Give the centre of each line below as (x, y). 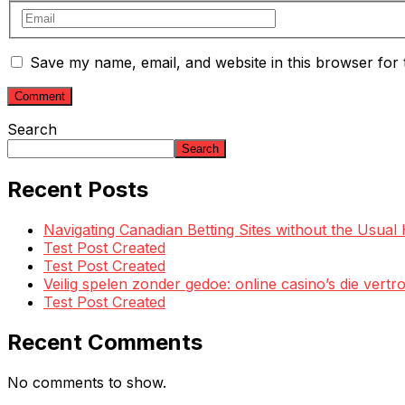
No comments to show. (87, 382)
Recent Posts (78, 189)
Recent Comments (105, 342)
